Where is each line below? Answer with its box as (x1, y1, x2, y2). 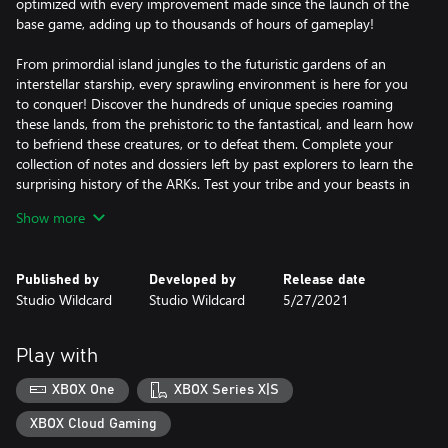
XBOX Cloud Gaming (30, 416, 157, 431)
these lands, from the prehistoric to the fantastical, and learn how (16, 113, 413, 133)
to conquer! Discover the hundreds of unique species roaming (16, 93, 393, 113)
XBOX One (52, 383, 116, 398)
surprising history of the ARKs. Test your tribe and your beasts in (16, 173, 410, 193)
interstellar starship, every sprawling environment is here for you (16, 73, 408, 93)
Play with (16, 345, 98, 366)
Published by (16, 272, 99, 287)
